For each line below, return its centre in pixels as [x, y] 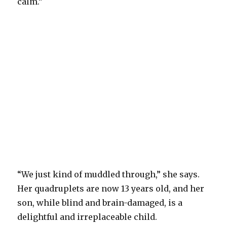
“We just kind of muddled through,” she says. [109, 175]
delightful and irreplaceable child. [87, 217]
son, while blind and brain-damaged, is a [100, 203]
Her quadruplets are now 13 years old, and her [111, 189]
